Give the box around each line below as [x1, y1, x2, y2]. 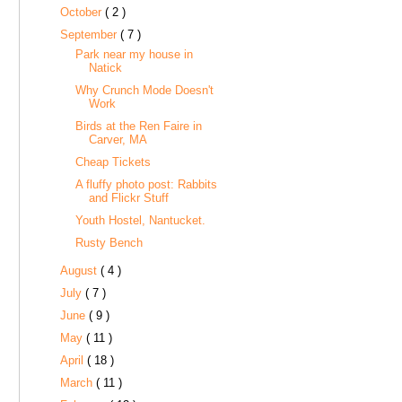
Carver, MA [89, 132, 148, 146]
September [60, 28, 120, 42]
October [60, 5, 105, 20]
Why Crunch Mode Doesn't [75, 83, 214, 97]
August [60, 264, 100, 278]
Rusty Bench [75, 235, 144, 249]
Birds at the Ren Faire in [75, 118, 203, 133]
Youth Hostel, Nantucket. [75, 213, 206, 227]
